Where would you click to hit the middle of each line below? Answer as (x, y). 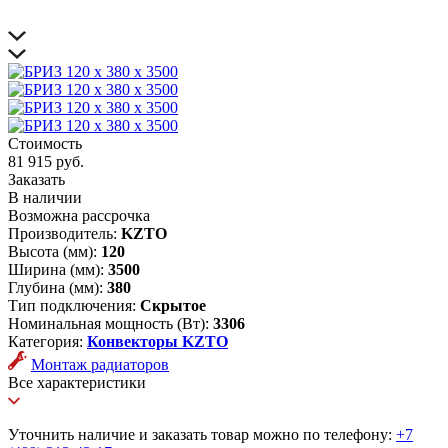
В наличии (45, 198)
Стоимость (45, 144)
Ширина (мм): (58, 270)
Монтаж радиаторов (100, 365)
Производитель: (64, 234)
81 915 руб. (46, 162)
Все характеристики (77, 383)
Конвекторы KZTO (157, 342)
